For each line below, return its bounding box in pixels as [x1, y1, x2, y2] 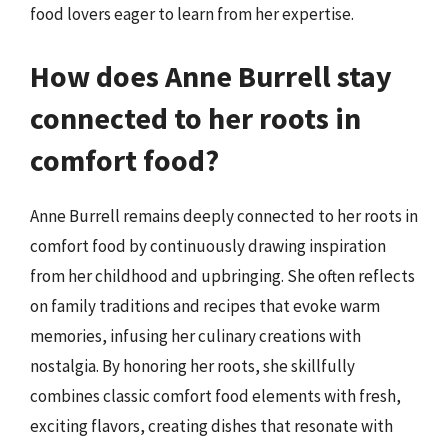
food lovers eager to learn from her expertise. [30, 3, 354, 25]
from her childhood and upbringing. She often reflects [30, 264, 415, 287]
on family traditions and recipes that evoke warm [30, 294, 380, 317]
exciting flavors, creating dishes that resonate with [30, 414, 393, 437]
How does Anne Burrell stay [30, 56, 392, 95]
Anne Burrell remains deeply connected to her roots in [30, 204, 418, 227]
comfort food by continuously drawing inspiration [30, 234, 386, 257]
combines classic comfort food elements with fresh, [30, 384, 401, 407]
